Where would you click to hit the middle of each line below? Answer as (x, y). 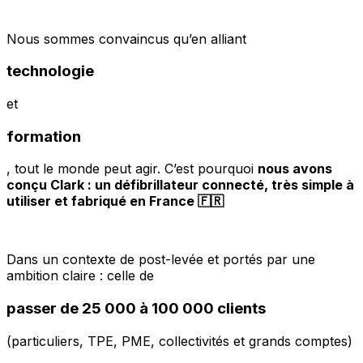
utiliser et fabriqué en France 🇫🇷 (115, 201)
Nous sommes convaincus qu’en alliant (126, 38)
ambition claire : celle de (80, 276)
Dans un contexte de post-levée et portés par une (161, 260)
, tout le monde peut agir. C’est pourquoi (132, 169)
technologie (50, 71)
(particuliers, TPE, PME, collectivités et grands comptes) (179, 341)
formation (44, 136)
